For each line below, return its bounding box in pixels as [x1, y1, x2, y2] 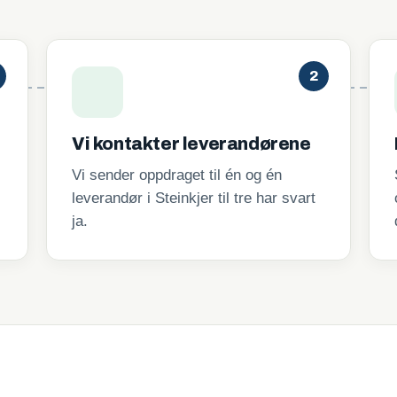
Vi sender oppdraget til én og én [72, 167, 282, 183]
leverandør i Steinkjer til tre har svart [72, 190, 315, 206]
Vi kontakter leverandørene [72, 134, 311, 153]
